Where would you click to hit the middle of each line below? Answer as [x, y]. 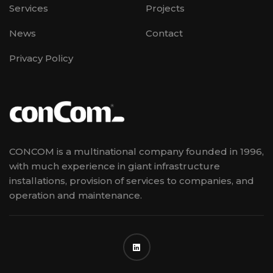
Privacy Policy [41, 58]
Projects [165, 8]
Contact [164, 33]
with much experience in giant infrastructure [115, 166]
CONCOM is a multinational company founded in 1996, [136, 152]
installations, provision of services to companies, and [132, 181]
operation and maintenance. [76, 196]
